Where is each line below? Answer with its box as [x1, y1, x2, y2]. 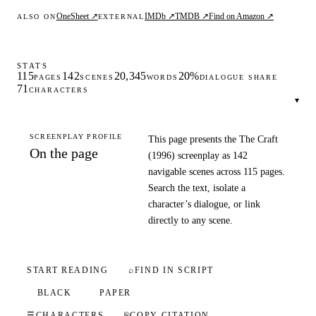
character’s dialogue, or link [147, 198, 260, 209]
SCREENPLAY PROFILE [29, 133, 123, 140]
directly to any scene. [147, 214, 233, 226]
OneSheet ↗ [56, 11, 98, 21]
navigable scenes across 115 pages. [147, 166, 285, 177]
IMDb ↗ [145, 11, 176, 21]
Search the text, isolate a [147, 182, 245, 193]
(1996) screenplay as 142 [147, 150, 248, 161]
